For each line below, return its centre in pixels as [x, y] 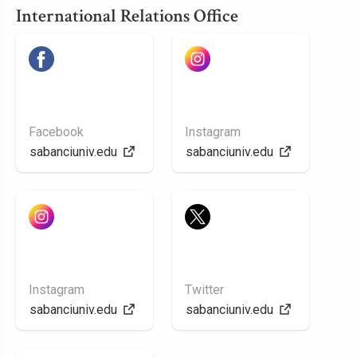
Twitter [204, 290]
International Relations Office [127, 16]
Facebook [56, 132]
